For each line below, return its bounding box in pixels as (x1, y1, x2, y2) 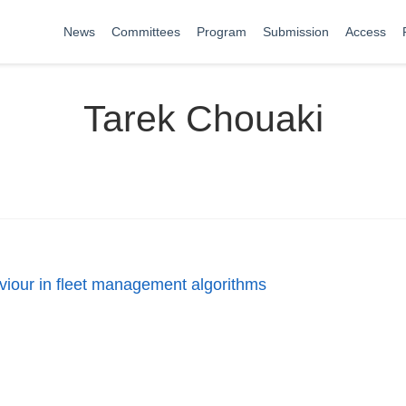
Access (345, 24, 386, 39)
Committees (111, 24, 180, 39)
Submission (263, 24, 329, 39)
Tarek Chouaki (82, 98, 324, 140)
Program (197, 24, 246, 39)
